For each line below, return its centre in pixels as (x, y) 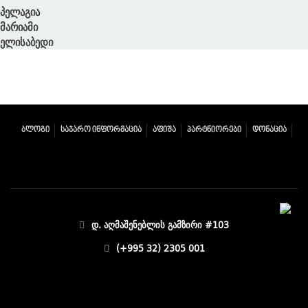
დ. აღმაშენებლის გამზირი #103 (160, 225)
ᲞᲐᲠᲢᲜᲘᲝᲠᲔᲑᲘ (214, 130)
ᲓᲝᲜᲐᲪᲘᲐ (269, 130)
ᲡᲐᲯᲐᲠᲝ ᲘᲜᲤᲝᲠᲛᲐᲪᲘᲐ (101, 130)
